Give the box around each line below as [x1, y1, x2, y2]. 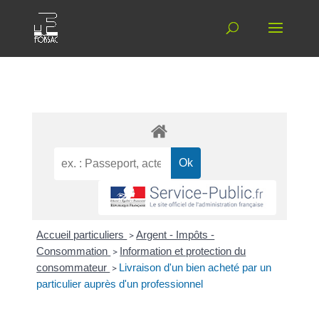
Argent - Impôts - [136, 229, 215, 241]
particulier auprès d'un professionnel [36, 278, 204, 291]
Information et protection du [120, 245, 246, 258]
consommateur [36, 261, 110, 274]
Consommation [36, 245, 111, 258]
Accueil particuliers [36, 229, 127, 241]
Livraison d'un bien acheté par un [119, 261, 272, 274]
